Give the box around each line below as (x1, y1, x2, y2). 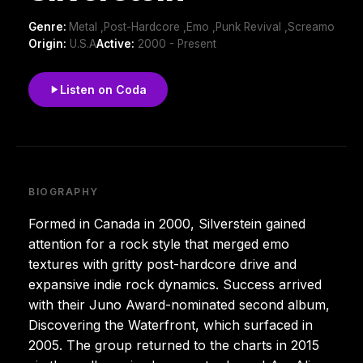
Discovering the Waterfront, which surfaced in (28, 316, 313, 333)
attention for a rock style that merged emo (28, 235, 289, 252)
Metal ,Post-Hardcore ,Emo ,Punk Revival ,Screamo (69, 19, 335, 33)
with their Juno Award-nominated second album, (28, 296, 330, 313)
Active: (96, 36, 135, 50)
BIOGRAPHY (28, 185, 100, 198)
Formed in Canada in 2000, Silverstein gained (28, 215, 305, 232)
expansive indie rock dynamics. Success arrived (28, 275, 322, 293)
